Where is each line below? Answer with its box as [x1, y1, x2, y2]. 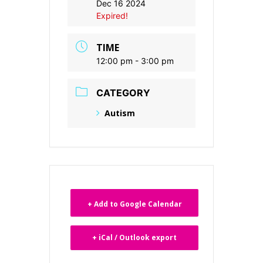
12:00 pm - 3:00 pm [96, 56, 174, 66]
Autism [104, 107, 135, 119]
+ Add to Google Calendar [87, 198, 182, 209]
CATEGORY [96, 87, 150, 99]
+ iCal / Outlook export [92, 232, 177, 242]
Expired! [96, 11, 128, 21]
